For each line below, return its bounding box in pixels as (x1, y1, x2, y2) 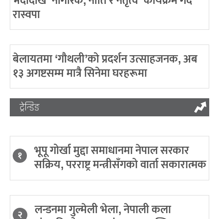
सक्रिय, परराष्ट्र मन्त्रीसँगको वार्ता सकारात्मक (34, 155, 206, 174)
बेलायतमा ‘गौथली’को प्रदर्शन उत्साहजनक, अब (13, 49, 197, 68)
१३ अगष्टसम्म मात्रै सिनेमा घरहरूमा (13, 64, 147, 83)
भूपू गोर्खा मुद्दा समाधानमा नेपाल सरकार (34, 141, 189, 160)
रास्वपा (13, 5, 40, 24)
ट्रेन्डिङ (20, 100, 40, 114)
